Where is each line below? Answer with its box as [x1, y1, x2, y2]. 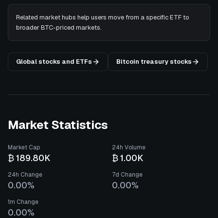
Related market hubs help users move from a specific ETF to [16, 13, 189, 21]
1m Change [8, 198, 38, 206]
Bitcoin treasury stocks [116, 57, 192, 66]
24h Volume [112, 144, 145, 151]
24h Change [8, 171, 42, 179]
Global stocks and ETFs [16, 57, 92, 66]
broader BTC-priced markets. [16, 23, 102, 32]
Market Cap [8, 144, 40, 151]
